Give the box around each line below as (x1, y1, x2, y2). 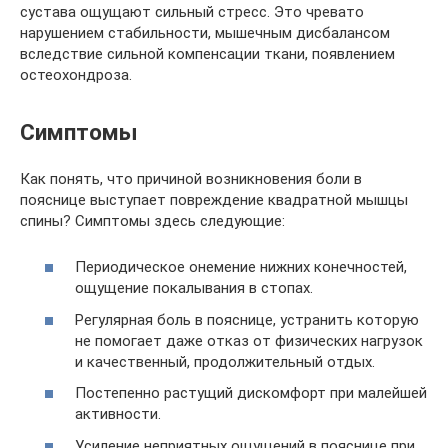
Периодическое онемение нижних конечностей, (75, 258, 407, 276)
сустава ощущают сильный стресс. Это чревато (20, 2, 364, 21)
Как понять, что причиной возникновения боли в (20, 169, 362, 188)
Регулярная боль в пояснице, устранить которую (75, 310, 419, 329)
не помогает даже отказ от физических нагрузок (75, 331, 423, 350)
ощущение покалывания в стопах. (75, 279, 313, 297)
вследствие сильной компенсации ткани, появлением (20, 44, 395, 63)
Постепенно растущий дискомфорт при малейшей (75, 384, 427, 402)
